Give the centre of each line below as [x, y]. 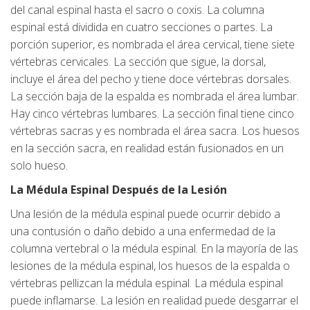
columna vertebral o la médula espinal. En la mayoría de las [154, 249]
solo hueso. [39, 166]
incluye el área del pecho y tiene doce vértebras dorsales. [151, 79]
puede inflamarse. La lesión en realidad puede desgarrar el [154, 301]
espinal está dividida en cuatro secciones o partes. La [142, 27]
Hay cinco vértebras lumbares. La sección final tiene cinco [152, 114]
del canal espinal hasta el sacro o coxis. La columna [137, 10]
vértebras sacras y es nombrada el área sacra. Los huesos [155, 131]
